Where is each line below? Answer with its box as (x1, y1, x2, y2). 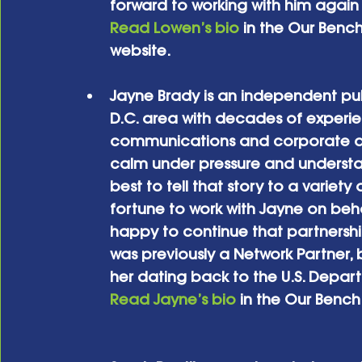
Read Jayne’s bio (110, 289, 236, 309)
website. (110, 40, 170, 60)
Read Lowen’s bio (110, 18, 239, 37)
